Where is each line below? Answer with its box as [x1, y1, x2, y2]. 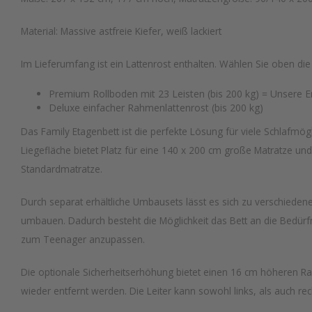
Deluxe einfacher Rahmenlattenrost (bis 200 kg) [49, 101, 263, 114]
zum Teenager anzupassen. [21, 233, 150, 246]
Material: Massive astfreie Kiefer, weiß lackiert [21, 24, 221, 38]
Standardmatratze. [21, 162, 105, 175]
